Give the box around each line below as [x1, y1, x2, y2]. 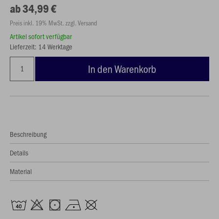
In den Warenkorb [88, 62, 156, 76]
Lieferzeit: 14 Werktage [10, 42, 72, 51]
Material [10, 166, 32, 176]
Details [10, 148, 28, 157]
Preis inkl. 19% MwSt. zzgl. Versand [10, 18, 97, 27]
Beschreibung [10, 129, 46, 139]
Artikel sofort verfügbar [10, 31, 72, 41]
